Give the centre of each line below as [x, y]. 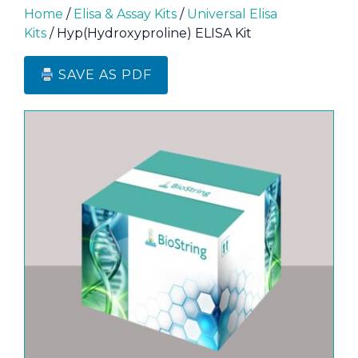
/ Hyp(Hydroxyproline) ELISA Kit [149, 33]
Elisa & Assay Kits [125, 14]
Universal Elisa [232, 14]
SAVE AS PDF [103, 75]
